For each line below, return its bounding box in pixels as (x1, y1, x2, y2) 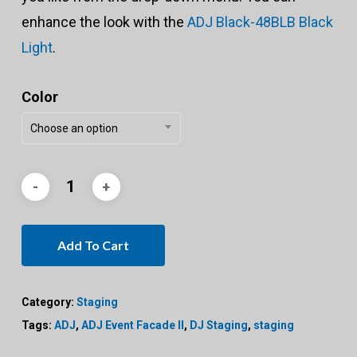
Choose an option (29, 122, 118, 135)
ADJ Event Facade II (80, 319, 184, 332)
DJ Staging (189, 319, 248, 332)
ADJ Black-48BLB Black (186, 14, 333, 31)
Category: (21, 296, 76, 309)
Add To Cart (57, 237, 129, 253)
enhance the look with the (21, 14, 187, 31)
